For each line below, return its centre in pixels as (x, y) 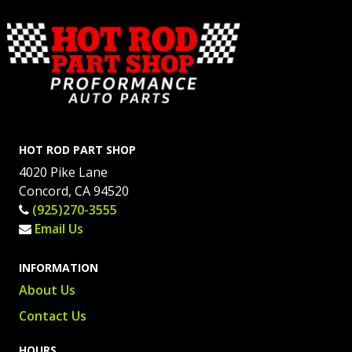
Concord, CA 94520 (74, 191)
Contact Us (53, 315)
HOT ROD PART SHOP (78, 149)
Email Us (59, 228)
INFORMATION (59, 267)
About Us (48, 290)
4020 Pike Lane (64, 172)
